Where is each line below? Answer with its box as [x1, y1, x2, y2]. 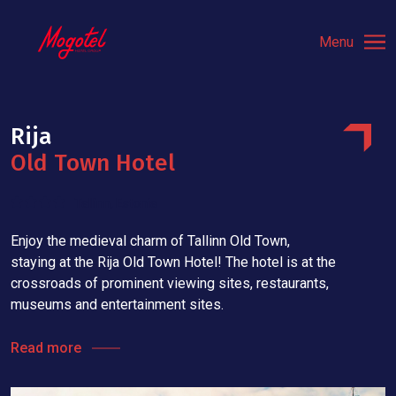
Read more [11, 339, 81, 356]
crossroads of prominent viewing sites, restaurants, [11, 275, 329, 292]
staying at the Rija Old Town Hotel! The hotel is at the [11, 254, 336, 270]
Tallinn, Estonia [74, 196, 157, 210]
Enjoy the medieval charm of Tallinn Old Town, [11, 232, 290, 249]
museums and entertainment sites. [11, 296, 224, 313]
